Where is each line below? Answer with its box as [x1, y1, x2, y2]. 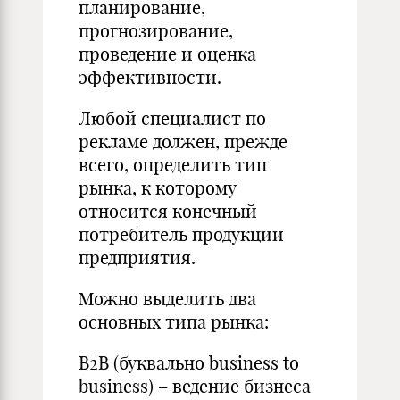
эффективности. [79, 66, 221, 88]
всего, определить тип [79, 154, 267, 176]
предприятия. [79, 246, 196, 269]
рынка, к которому [79, 177, 237, 199]
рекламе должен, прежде [79, 130, 287, 153]
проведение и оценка [79, 43, 256, 65]
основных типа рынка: [79, 311, 269, 333]
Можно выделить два [79, 287, 256, 310]
